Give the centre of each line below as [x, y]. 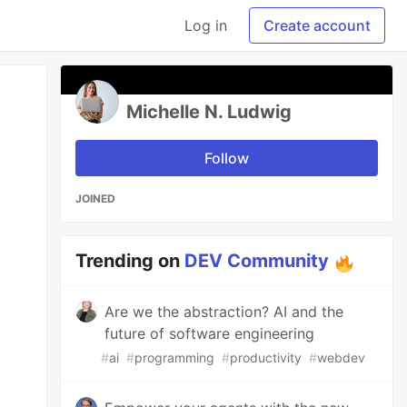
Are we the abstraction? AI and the [224, 312]
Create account [317, 25]
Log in [206, 25]
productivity [266, 357]
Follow [227, 158]
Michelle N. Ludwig [209, 112]
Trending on [130, 261]
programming [175, 357]
